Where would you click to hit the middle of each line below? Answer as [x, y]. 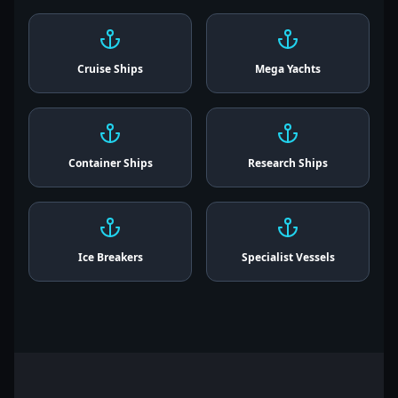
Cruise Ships [110, 69]
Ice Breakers [110, 257]
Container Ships [110, 163]
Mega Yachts [288, 69]
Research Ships [288, 163]
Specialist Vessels [288, 257]
